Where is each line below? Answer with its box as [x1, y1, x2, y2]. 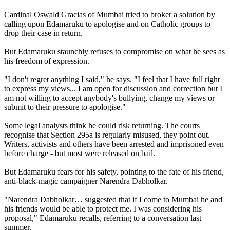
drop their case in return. [4, 28, 83, 37]
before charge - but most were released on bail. [4, 148, 155, 158]
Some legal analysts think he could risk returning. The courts [4, 121, 200, 130]
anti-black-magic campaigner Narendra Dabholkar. [4, 176, 168, 185]
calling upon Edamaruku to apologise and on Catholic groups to [4, 19, 210, 28]
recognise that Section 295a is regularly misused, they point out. [4, 130, 210, 139]
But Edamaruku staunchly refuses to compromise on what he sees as [4, 47, 225, 56]
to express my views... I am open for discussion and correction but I [4, 84, 222, 93]
